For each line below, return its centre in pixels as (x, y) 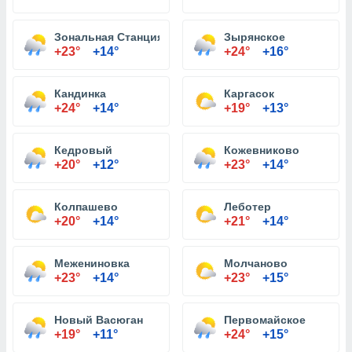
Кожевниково (262, 150)
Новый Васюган (99, 320)
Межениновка (92, 263)
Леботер (247, 207)
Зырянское (255, 37)
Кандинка (80, 93)
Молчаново (256, 263)
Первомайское (265, 320)
